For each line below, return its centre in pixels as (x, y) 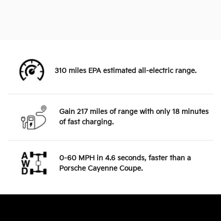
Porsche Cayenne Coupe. (101, 169)
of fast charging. (86, 122)
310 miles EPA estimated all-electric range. (126, 71)
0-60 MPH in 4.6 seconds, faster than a (125, 158)
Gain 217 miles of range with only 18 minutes (134, 112)
